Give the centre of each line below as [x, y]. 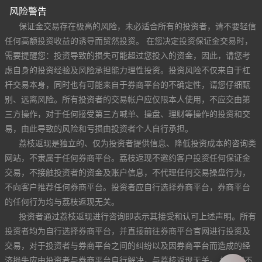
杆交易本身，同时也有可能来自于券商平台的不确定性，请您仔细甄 [127, 84]
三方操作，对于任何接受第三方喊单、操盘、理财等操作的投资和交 [127, 113]
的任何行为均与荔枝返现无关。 [62, 201]
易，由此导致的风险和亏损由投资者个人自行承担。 [99, 128]
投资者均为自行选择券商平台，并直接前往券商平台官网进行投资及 [127, 230]
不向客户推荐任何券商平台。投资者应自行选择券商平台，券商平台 [127, 187]
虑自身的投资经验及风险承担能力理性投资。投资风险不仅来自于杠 [127, 70]
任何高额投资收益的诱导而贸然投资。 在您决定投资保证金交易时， [129, 40]
